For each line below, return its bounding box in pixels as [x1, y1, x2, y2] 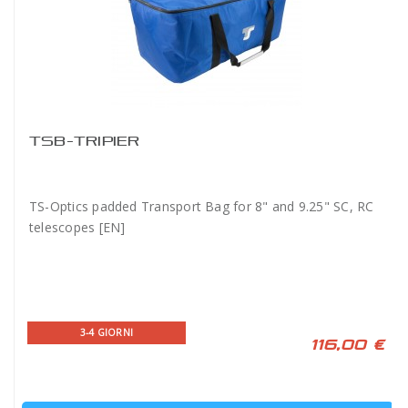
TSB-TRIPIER [29, 132, 140, 148]
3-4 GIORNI [79, 325, 134, 339]
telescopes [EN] [29, 218, 126, 236]
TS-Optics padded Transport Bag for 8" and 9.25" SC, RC [29, 197, 374, 215]
